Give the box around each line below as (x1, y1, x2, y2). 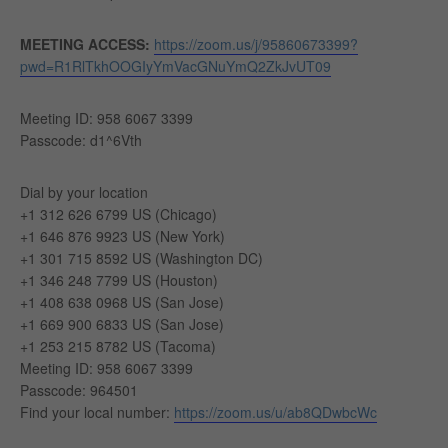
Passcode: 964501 (20, 380, 138, 400)
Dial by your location (20, 182, 148, 202)
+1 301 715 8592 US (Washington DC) (20, 248, 263, 268)
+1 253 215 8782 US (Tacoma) (20, 336, 216, 356)
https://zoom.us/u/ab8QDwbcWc (174, 402, 377, 422)
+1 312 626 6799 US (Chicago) (20, 204, 217, 224)
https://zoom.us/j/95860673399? (154, 34, 358, 54)
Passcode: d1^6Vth (20, 130, 142, 150)
